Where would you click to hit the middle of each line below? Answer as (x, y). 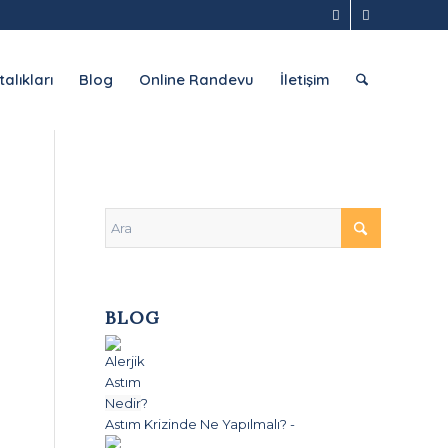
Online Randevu (197, 79)
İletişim (305, 79)
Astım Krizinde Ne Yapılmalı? (196, 424)
